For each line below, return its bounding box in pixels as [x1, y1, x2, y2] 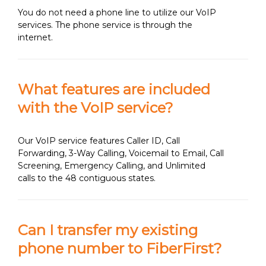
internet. [18, 32, 53, 43]
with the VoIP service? [18, 99, 173, 116]
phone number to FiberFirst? [18, 240, 222, 257]
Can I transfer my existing [18, 221, 198, 239]
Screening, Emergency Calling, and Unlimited [18, 160, 205, 171]
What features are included [18, 81, 210, 98]
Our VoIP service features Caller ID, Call [18, 135, 180, 146]
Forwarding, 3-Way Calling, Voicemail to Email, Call [18, 148, 224, 159]
